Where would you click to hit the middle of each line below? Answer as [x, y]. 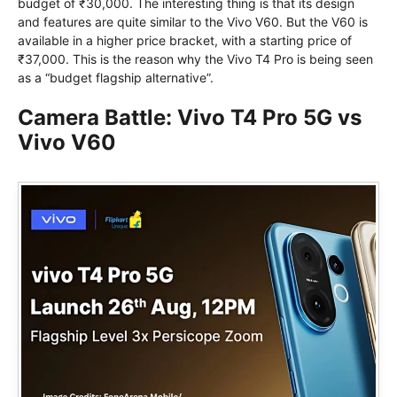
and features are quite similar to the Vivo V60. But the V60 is [193, 22]
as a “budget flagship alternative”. [116, 78]
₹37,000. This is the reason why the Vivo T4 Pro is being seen [195, 59]
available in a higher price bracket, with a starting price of [185, 41]
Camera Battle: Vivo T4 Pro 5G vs [190, 118]
